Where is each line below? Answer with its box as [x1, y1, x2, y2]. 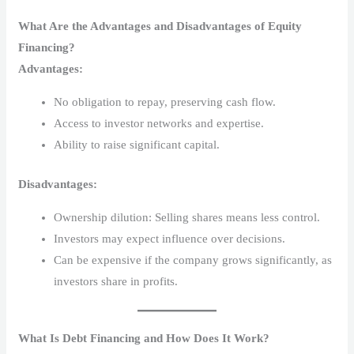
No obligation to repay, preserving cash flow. [54, 96, 277, 109]
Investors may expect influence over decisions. [54, 232, 286, 245]
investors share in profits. [54, 274, 179, 288]
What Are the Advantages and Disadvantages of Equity [18, 20, 303, 33]
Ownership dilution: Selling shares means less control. [54, 210, 321, 224]
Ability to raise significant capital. [54, 138, 220, 152]
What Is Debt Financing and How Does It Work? [18, 332, 270, 345]
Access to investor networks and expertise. [54, 117, 265, 130]
